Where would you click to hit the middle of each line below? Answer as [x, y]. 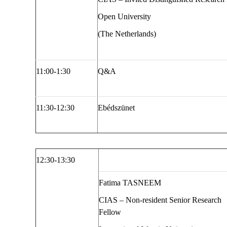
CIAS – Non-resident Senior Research [160, 200]
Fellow [110, 212]
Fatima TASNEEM [130, 183]
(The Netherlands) [127, 34]
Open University [124, 17]
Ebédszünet [116, 108]
